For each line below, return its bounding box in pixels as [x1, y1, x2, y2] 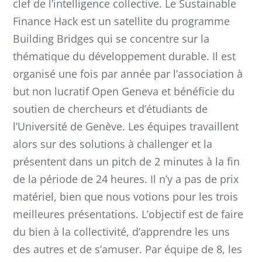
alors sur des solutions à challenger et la [13, 136, 212, 151]
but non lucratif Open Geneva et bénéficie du [13, 84, 235, 98]
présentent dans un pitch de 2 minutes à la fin [13, 154, 240, 168]
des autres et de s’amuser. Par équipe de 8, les [13, 242, 242, 256]
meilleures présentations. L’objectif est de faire [13, 206, 243, 221]
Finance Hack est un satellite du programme [13, 13, 230, 28]
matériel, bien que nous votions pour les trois [13, 189, 238, 204]
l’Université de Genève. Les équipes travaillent [13, 119, 239, 133]
